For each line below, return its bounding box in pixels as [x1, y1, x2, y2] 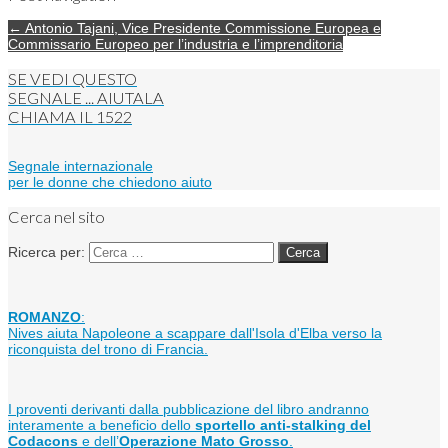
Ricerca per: [8, 243, 85, 260]
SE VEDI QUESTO [8, 68, 137, 88]
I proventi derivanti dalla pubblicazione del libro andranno [8, 400, 369, 417]
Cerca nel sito [8, 206, 105, 226]
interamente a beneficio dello [8, 416, 195, 433]
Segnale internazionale [8, 158, 153, 175]
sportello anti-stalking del [195, 416, 371, 433]
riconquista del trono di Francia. [8, 340, 208, 357]
